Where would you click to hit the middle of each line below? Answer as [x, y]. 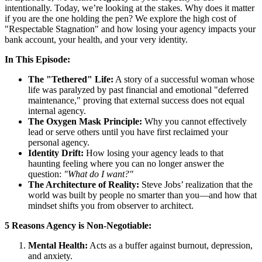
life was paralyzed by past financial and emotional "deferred [138, 89]
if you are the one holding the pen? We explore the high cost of [120, 18]
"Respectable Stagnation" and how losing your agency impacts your [130, 29]
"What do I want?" [99, 174]
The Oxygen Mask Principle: [85, 121]
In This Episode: [37, 59]
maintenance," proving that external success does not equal [136, 100]
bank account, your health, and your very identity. [96, 39]
